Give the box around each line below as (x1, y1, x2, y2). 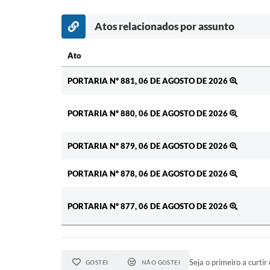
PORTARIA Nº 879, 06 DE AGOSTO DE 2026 (67, 141, 230, 151)
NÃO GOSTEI (141, 259, 181, 266)
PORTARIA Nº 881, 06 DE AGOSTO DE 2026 (67, 76, 230, 86)
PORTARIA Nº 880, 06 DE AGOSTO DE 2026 (67, 108, 230, 119)
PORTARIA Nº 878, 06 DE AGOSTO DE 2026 (67, 169, 230, 179)
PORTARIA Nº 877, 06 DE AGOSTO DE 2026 (67, 201, 230, 212)
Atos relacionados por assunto (95, 20, 234, 33)
